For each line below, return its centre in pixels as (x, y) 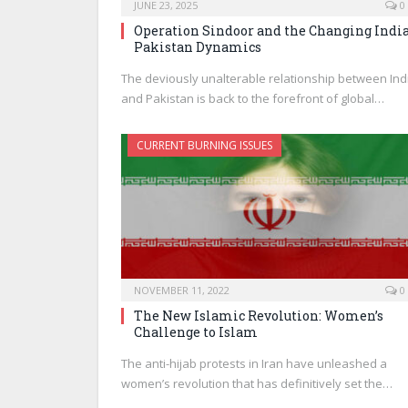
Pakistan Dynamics (198, 46)
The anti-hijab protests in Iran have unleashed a (254, 364)
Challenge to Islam (196, 332)
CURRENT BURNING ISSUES (204, 145)
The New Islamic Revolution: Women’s (259, 316)
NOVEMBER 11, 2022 (182, 291)
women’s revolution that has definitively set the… (257, 384)
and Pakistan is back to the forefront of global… (253, 98)
